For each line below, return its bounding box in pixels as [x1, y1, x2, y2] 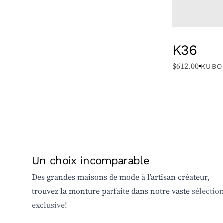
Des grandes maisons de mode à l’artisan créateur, [32, 172, 210, 183]
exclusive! [32, 200, 67, 211]
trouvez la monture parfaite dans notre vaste [32, 186, 192, 197]
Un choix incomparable [32, 152, 150, 168]
